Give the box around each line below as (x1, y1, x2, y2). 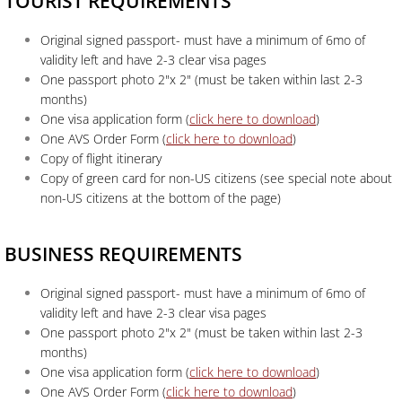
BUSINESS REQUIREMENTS (4, 241, 242, 267)
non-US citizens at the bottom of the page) (40, 189, 281, 206)
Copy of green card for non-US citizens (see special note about (40, 170, 392, 187)
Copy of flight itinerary (40, 150, 162, 167)
